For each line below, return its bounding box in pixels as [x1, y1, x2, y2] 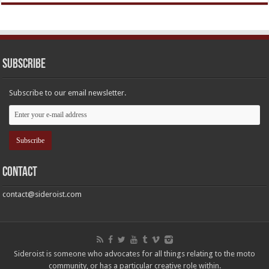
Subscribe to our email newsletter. [9, 88, 127, 97]
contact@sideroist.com [2, 189, 82, 199]
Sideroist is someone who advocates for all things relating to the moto [14, 249, 255, 258]
